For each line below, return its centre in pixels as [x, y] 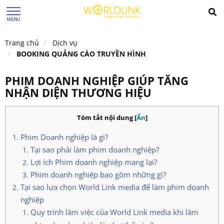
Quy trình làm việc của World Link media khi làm [114, 212]
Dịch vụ [65, 43]
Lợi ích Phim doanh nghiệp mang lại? [94, 162]
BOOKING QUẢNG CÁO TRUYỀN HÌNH [81, 54]
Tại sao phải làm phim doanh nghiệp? [95, 149]
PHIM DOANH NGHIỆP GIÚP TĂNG [97, 80]
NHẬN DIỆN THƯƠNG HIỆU [78, 92]
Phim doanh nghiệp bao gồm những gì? [98, 174]
